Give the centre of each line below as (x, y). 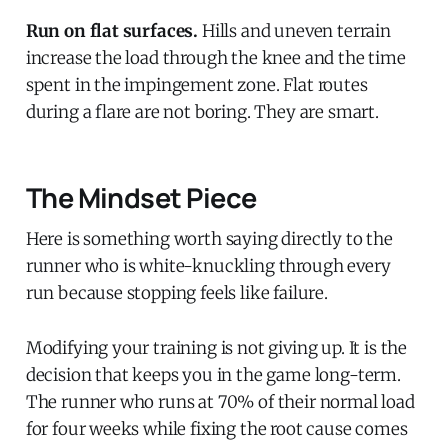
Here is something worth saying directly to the (209, 238)
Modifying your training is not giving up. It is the (216, 347)
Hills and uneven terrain (294, 30)
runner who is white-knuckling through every (208, 265)
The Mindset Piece (141, 197)
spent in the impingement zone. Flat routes (196, 84)
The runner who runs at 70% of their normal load (220, 401)
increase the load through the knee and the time (215, 57)
